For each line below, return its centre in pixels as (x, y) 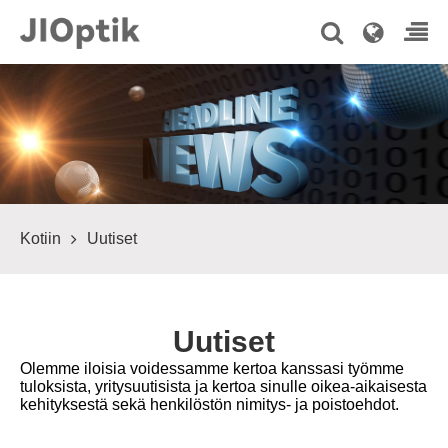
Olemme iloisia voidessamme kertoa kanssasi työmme (212, 368)
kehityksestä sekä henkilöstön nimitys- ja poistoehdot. (209, 404)
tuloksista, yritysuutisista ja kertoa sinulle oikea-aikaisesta (223, 386)
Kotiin (40, 238)
